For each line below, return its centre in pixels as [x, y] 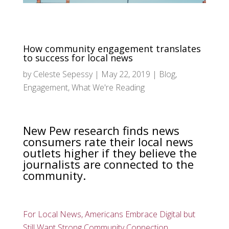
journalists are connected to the [108, 164]
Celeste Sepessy [63, 74]
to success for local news [78, 58]
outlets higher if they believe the [110, 153]
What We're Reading [108, 87]
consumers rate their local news [108, 141]
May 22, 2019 [125, 74]
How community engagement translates [112, 48]
